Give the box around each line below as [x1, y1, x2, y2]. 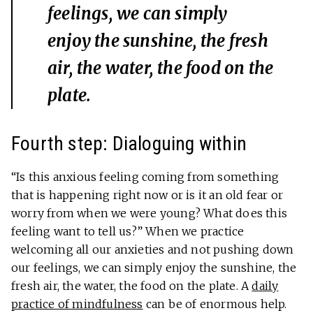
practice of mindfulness [11, 297, 143, 312]
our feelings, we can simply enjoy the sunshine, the [11, 261, 297, 275]
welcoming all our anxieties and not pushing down [11, 242, 294, 257]
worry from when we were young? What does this [11, 206, 288, 221]
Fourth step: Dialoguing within [11, 132, 247, 156]
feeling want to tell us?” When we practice [11, 224, 245, 239]
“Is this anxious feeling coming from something [11, 170, 279, 184]
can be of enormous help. [143, 297, 287, 312]
